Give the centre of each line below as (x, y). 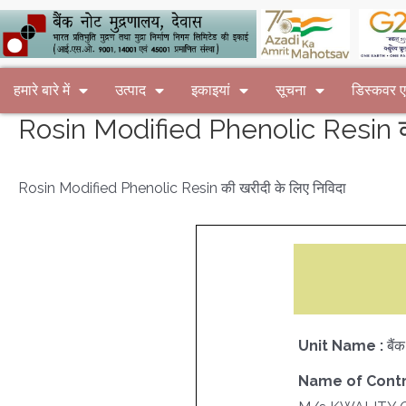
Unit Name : (342, 345)
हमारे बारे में (42, 90)
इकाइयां (211, 90)
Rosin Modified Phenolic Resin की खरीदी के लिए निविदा (182, 188)
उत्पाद (130, 90)
